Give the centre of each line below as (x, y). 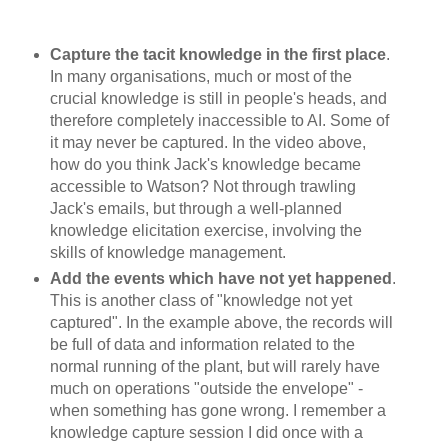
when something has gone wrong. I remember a (217, 410)
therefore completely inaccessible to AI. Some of (219, 120)
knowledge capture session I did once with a (206, 432)
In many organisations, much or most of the (200, 76)
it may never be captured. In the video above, (207, 142)
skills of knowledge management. (167, 252)
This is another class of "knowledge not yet (200, 300)
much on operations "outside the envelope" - (206, 388)
